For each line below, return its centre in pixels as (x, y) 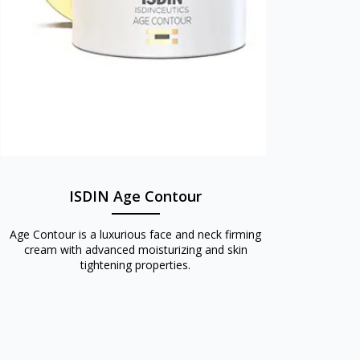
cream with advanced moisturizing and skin (135, 250)
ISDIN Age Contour (136, 196)
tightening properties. (136, 265)
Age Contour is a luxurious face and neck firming (136, 235)
